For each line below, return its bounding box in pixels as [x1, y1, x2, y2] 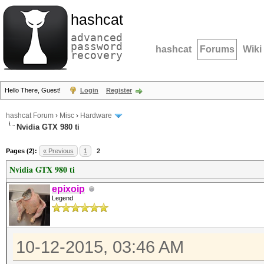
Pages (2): [6, 147, 37, 154]
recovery [71, 49, 123, 61]
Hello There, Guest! [5, 87, 62, 94]
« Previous [43, 147, 74, 154]
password [71, 40, 123, 52]
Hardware [80, 111, 112, 120]
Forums [200, 44, 235, 54]
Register [106, 87, 132, 94]
